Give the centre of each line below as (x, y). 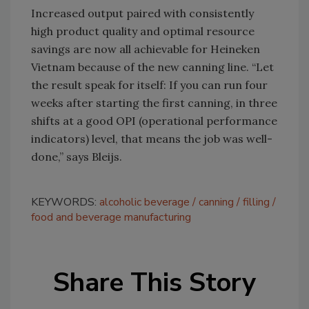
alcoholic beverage (144, 202)
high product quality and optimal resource (143, 31)
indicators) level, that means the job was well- (152, 138)
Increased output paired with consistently (142, 13)
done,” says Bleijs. (77, 156)
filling (256, 202)
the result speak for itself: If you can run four (149, 84)
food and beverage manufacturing (111, 217)
